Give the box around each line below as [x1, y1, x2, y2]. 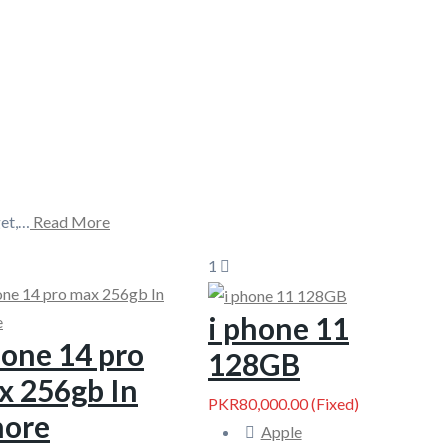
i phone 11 [208, 309, 349, 346]
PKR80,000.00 [208, 393, 308, 413]
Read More [30, 212, 110, 231]
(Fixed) [308, 393, 359, 413]
